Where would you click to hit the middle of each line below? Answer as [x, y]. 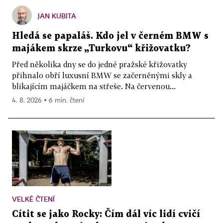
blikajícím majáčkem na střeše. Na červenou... [94, 86]
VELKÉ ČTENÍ [33, 199]
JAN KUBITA [57, 15]
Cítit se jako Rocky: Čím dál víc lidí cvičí [106, 215]
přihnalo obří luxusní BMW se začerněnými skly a [102, 75]
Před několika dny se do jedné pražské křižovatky [100, 64]
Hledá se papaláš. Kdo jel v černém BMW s [110, 36]
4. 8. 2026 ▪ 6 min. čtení [48, 100]
